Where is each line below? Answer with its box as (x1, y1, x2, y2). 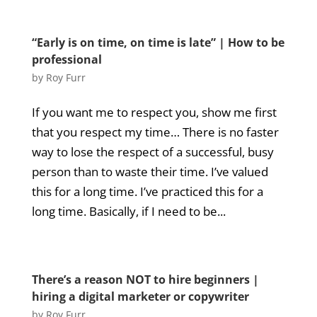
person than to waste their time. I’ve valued (31, 163, 268, 180)
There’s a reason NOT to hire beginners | (31, 272, 259, 287)
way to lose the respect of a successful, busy (31, 144, 274, 160)
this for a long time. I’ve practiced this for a (31, 183, 263, 200)
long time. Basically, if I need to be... (31, 203, 226, 219)
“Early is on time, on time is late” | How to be (31, 35, 284, 50)
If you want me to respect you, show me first (31, 104, 277, 120)
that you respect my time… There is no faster (31, 124, 279, 140)
